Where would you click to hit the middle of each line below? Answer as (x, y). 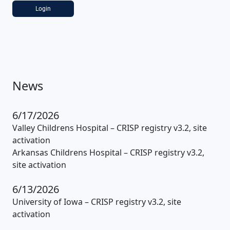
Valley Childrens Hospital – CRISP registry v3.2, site (110, 128)
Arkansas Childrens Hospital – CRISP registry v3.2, (108, 152)
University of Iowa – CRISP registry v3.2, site (97, 202)
